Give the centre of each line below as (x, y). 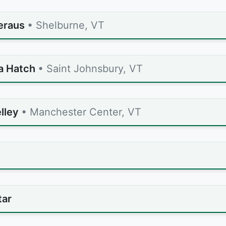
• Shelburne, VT (66, 25)
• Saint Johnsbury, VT (90, 69)
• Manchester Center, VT (81, 112)
